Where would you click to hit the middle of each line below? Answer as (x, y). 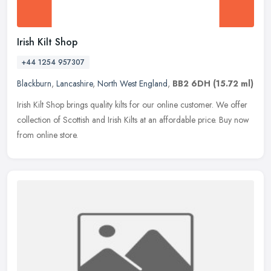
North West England (132, 83)
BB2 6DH (191, 83)
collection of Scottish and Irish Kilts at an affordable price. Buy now (133, 119)
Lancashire (74, 83)
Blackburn (34, 83)
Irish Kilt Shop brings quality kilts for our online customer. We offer (132, 104)
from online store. (47, 135)
